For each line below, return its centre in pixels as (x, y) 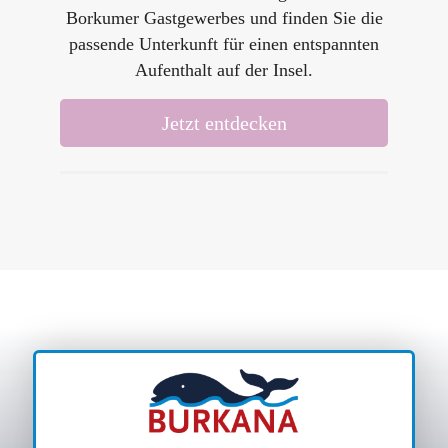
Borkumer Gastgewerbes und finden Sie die (224, 18)
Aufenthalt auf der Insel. (224, 70)
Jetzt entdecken (224, 123)
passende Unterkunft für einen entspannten (224, 44)
